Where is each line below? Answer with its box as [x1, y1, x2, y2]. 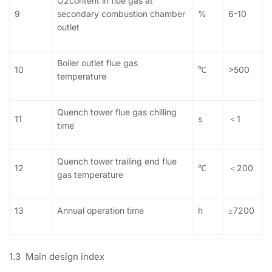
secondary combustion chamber [57, 8, 185, 19]
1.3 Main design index [9, 251, 104, 263]
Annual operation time [57, 205, 144, 216]
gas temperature [57, 169, 123, 180]
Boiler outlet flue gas [57, 58, 138, 69]
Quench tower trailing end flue [57, 156, 177, 167]
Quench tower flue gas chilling [57, 107, 177, 118]
